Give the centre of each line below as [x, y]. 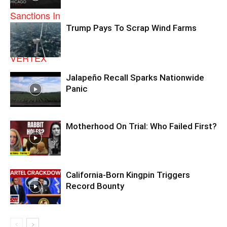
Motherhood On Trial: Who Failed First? [141, 126]
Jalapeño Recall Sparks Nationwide [135, 78]
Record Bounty [95, 186]
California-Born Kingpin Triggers [128, 175]
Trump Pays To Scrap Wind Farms [131, 28]
